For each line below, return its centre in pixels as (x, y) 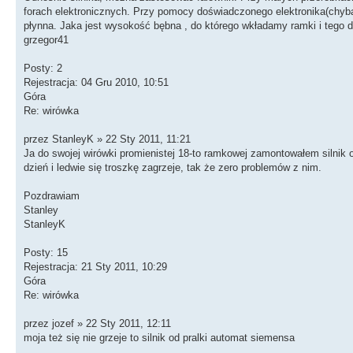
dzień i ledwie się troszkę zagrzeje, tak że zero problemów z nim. (173, 167)
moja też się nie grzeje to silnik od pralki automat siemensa (159, 337)
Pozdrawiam (52, 195)
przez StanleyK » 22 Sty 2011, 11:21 (107, 139)
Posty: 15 (46, 252)
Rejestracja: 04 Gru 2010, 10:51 (96, 82)
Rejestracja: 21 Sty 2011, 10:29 (95, 266)
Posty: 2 (43, 68)
